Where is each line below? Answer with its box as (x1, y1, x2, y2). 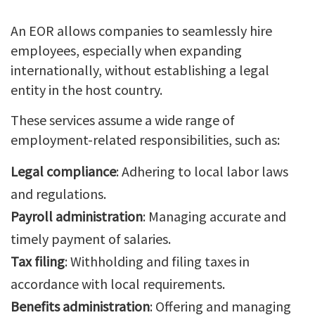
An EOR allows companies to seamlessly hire (11, 21, 272, 39)
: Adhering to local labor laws (116, 162, 288, 180)
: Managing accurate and (143, 207, 286, 225)
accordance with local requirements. (11, 274, 225, 292)
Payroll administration (11, 207, 143, 225)
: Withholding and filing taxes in (65, 252, 250, 270)
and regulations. (11, 184, 106, 202)
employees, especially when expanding (11, 41, 242, 59)
